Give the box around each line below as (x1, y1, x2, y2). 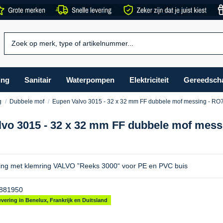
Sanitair (24, 75, 51, 84)
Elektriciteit (129, 75, 169, 84)
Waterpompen (66, 75, 114, 84)
